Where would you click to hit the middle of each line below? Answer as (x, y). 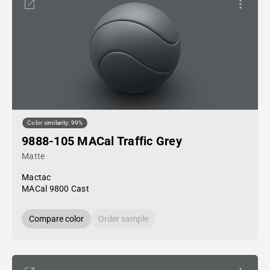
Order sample (123, 219)
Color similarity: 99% (55, 123)
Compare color (56, 219)
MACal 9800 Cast (55, 189)
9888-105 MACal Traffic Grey (102, 141)
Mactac (36, 177)
